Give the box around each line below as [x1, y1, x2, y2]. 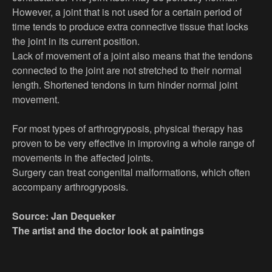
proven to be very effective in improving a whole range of [12, 136, 254, 151]
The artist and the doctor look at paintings [12, 223, 204, 238]
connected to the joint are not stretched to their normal [12, 63, 242, 78]
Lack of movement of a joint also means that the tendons [12, 49, 253, 63]
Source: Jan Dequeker [12, 209, 115, 223]
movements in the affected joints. [12, 151, 153, 165]
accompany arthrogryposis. [12, 180, 128, 194]
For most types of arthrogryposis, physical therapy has [12, 121, 243, 136]
